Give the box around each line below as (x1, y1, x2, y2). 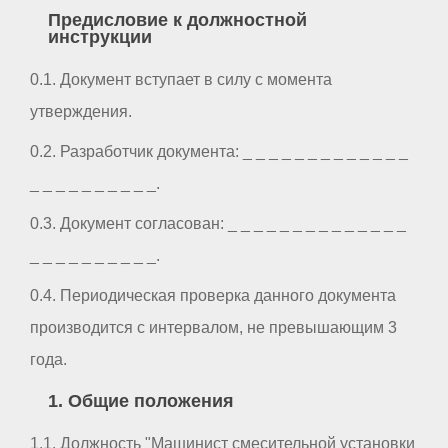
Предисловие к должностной (47, 9, 307, 30)
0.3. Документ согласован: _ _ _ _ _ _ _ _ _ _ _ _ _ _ (30, 214, 406, 232)
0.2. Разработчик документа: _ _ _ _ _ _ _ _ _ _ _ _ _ (30, 142, 408, 160)
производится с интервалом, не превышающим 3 (30, 318, 397, 336)
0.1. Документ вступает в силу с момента (30, 70, 332, 88)
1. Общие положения (47, 391, 234, 412)
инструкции (47, 26, 152, 47)
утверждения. (30, 102, 132, 120)
